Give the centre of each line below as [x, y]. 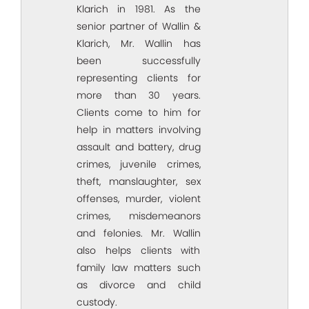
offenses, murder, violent [139, 199]
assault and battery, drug [139, 147]
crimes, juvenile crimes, [139, 165]
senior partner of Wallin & [139, 27]
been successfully [139, 61]
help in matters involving [139, 130]
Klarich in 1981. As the [139, 9]
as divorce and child [139, 285]
